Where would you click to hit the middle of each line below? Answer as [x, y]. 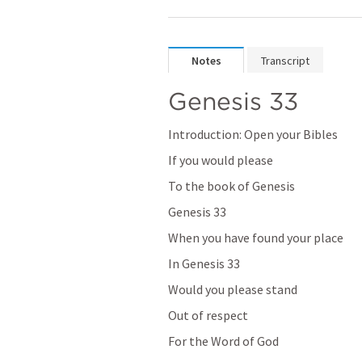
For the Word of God [223, 341]
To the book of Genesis [232, 186]
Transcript [285, 61]
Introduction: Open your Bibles [253, 134]
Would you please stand [233, 289]
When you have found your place [256, 238]
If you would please [221, 160]
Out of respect [208, 315]
